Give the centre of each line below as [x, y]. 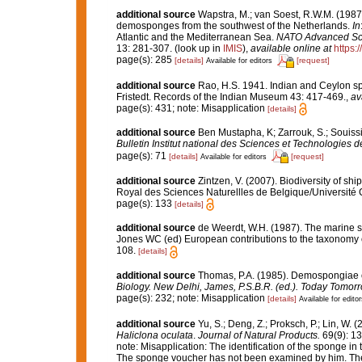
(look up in [197, 48]
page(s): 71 [142, 156]
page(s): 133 [145, 203]
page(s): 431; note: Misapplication [192, 108]
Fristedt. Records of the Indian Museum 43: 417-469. [231, 97]
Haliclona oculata [154, 335]
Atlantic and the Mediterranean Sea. [196, 37]
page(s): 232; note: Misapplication [192, 299]
